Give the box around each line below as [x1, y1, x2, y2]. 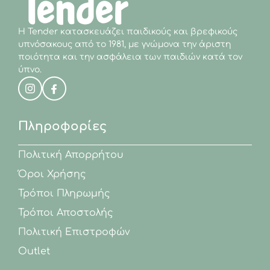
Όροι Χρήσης [18, 169, 86, 180]
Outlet [18, 246, 50, 257]
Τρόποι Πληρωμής [18, 188, 110, 199]
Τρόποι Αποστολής [18, 207, 113, 219]
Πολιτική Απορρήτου [18, 149, 124, 161]
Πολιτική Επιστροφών [18, 227, 130, 238]
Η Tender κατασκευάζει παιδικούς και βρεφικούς [18, 27, 237, 37]
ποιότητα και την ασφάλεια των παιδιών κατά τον [18, 52, 242, 62]
